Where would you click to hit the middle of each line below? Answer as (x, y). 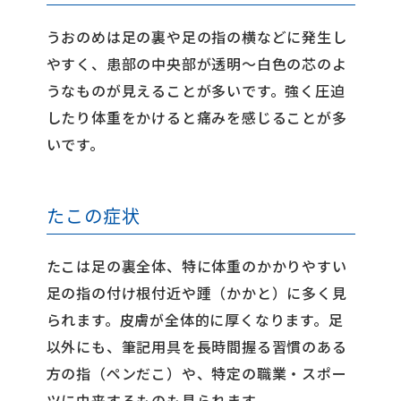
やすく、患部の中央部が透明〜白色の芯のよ (196, 64)
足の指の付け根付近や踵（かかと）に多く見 (196, 293)
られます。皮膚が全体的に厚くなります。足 (195, 320)
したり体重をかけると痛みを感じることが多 (196, 117)
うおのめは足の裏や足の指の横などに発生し (196, 37)
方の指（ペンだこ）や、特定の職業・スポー (196, 373)
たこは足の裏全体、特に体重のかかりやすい (196, 266)
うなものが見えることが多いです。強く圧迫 (196, 90)
